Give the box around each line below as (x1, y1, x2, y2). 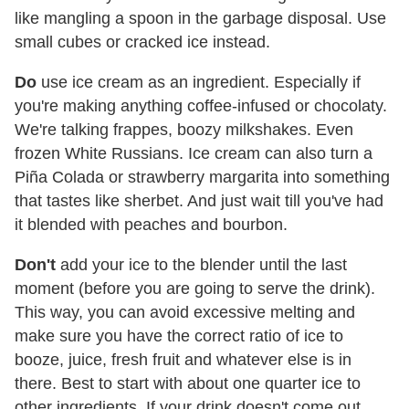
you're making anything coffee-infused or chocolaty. (15, 97, 387, 116)
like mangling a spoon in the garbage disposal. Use (15, 9, 386, 28)
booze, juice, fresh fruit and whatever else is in (15, 351, 351, 370)
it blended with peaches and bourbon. (15, 215, 288, 235)
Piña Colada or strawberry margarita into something (15, 168, 390, 187)
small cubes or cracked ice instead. (15, 33, 270, 52)
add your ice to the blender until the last (56, 256, 347, 275)
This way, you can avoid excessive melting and (15, 303, 355, 322)
